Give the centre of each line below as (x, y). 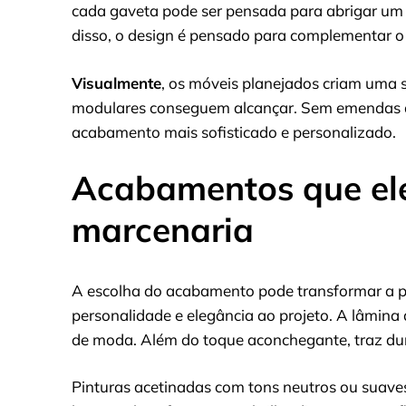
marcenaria (163, 230)
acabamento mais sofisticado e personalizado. (234, 131)
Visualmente (116, 82)
